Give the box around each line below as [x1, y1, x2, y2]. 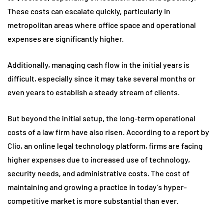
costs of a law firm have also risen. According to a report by [7, 127, 209, 137]
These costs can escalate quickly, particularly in [7, 6, 170, 16]
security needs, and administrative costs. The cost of [7, 168, 190, 178]
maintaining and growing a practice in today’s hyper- [7, 182, 187, 192]
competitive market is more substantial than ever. [7, 196, 178, 206]
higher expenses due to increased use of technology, [7, 155, 190, 165]
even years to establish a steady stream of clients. [7, 87, 180, 97]
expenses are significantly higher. [7, 34, 124, 44]
